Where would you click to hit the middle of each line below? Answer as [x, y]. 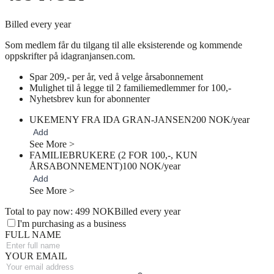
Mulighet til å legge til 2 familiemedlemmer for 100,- [130, 87]
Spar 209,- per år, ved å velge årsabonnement [116, 76]
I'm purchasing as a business [72, 223]
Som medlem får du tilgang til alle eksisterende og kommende [124, 45]
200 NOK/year [220, 119]
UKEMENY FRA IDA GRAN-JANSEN [110, 119]
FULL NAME [33, 234]
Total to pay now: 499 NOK [60, 211]
